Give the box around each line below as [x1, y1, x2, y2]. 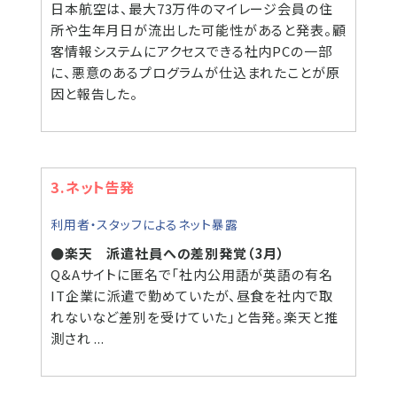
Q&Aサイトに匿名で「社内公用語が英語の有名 [51, 265, 333, 284]
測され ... [51, 329, 105, 347]
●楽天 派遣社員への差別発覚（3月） [51, 244, 286, 262]
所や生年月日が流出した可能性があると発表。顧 [51, 20, 346, 39]
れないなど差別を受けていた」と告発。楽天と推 [51, 307, 339, 326]
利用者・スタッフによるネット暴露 [51, 215, 238, 233]
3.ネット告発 [51, 176, 135, 198]
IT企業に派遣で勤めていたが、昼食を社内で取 [51, 286, 333, 305]
